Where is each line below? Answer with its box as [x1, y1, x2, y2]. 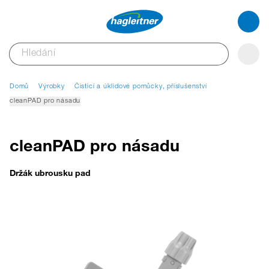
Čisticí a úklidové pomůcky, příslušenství [74, 83, 207, 90]
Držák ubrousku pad [10, 168, 91, 178]
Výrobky [38, 83, 65, 90]
